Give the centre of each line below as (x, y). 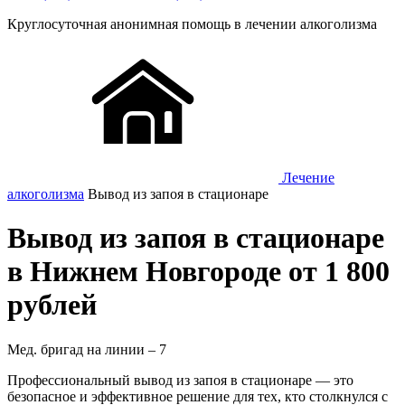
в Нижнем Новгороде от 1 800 (198, 272)
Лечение (308, 178)
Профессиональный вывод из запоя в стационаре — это (180, 380)
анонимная (144, 24)
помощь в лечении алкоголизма (278, 24)
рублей (52, 305)
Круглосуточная (59, 24)
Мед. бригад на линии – (83, 349)
